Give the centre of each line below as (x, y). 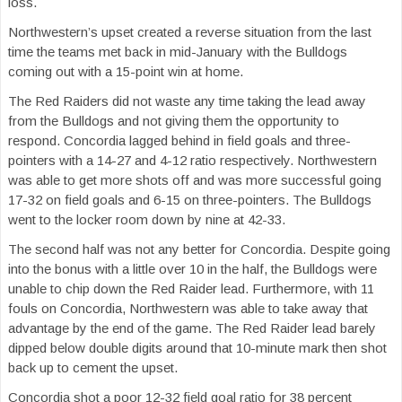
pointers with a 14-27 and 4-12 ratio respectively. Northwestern (192, 161)
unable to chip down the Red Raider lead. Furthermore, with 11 (191, 289)
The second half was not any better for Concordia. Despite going (199, 249)
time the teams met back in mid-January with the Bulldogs (178, 52)
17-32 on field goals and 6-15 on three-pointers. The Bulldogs (190, 200)
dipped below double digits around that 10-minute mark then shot (197, 348)
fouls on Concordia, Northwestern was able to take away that (188, 309)
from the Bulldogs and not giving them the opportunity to (174, 121)
